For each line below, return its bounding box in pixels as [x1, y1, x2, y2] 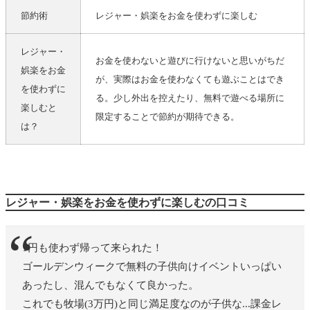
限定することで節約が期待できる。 [95, 111, 239, 122]
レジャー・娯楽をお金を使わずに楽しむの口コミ [6, 196, 249, 208]
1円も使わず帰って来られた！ [22, 241, 163, 253]
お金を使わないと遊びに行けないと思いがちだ [95, 55, 284, 66]
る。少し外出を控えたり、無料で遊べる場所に [95, 92, 284, 103]
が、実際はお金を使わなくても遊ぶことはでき [95, 73, 284, 84]
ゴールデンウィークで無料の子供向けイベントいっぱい [22, 260, 282, 272]
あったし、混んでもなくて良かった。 [22, 279, 199, 291]
